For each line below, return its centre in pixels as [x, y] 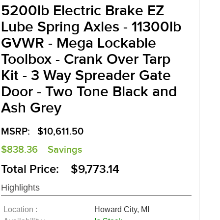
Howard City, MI [122, 209]
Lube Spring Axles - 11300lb [91, 27]
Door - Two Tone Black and [89, 92]
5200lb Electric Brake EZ [83, 11]
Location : [20, 209]
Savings [65, 150]
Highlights [20, 187]
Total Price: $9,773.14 [60, 169]
